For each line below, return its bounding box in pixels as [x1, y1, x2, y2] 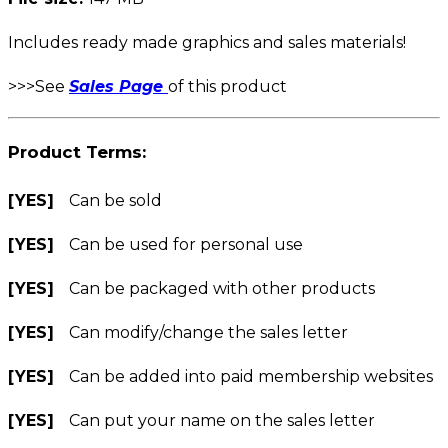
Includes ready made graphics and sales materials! [8, 32, 406, 52]
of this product [168, 76, 287, 96]
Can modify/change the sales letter [69, 322, 348, 342]
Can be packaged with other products [69, 278, 375, 298]
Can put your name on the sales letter [69, 410, 375, 430]
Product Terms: [8, 142, 146, 163]
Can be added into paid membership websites [69, 366, 433, 386]
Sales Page [69, 76, 168, 96]
